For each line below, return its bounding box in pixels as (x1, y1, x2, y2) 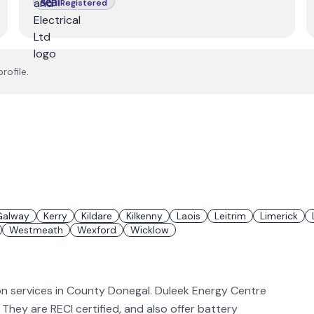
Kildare (81, 210, 112, 222)
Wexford (77, 224, 116, 236)
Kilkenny (126, 210, 163, 222)
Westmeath (9, 224, 63, 236)
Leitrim (214, 210, 246, 222)
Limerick (260, 210, 298, 222)
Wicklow (130, 224, 169, 236)
